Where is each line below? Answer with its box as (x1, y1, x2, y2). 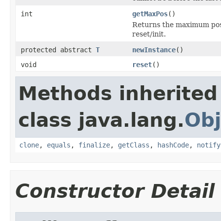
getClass (118, 141, 149, 149)
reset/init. (132, 30, 166, 38)
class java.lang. (18, 109, 184, 131)
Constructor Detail (15, 180, 215, 202)
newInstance (132, 45, 176, 54)
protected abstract (21, 45, 96, 54)
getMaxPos (132, 9, 168, 18)
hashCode (157, 141, 189, 149)
